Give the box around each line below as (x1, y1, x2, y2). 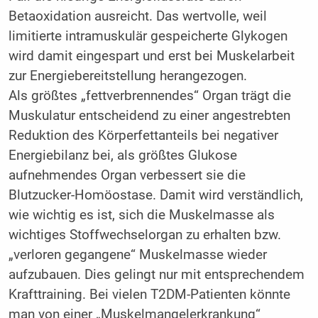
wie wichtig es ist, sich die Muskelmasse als (8, 207, 275, 223)
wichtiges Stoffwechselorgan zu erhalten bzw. (8, 226, 281, 243)
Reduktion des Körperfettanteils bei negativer (8, 127, 278, 143)
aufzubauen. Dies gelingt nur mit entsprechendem (8, 266, 305, 283)
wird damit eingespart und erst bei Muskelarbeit (8, 48, 295, 64)
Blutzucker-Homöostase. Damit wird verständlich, (8, 187, 303, 203)
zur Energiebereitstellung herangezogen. (8, 67, 247, 84)
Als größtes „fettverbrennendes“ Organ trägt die (8, 87, 291, 104)
